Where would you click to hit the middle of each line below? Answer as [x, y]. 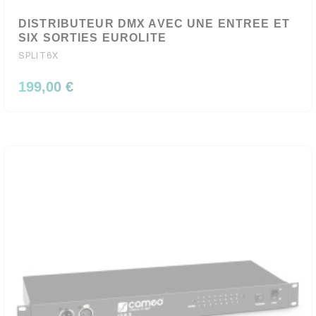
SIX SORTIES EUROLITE [92, 38]
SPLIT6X [38, 56]
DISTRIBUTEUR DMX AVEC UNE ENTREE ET [154, 24]
